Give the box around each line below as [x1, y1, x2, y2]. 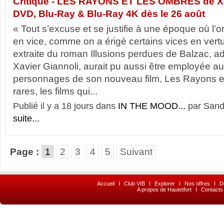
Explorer [154, 180, 175, 186]
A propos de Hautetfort [136, 186, 191, 192]
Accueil [97, 180, 114, 186]
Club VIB [124, 180, 145, 186]
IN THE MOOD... [118, 101, 185, 111]
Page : [10, 146, 39, 157]
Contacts [200, 186, 223, 192]
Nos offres [184, 180, 210, 186]
